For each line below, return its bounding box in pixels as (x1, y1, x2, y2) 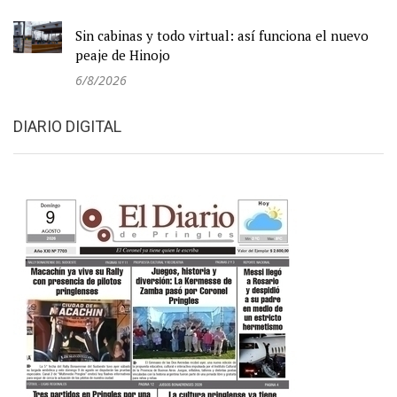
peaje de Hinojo (75, 45, 170, 64)
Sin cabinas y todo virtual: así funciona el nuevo (75, 26, 369, 44)
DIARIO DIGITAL (13, 116, 121, 136)
